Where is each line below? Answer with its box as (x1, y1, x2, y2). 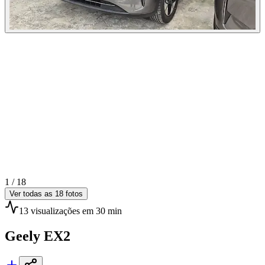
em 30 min (80, 206, 122, 216)
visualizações (31, 206, 80, 216)
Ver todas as (9, 189, 55, 198)
